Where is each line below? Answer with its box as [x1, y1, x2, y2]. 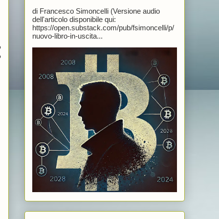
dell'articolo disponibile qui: [32, 15, 116, 23]
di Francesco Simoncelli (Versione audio [32, 6, 160, 15]
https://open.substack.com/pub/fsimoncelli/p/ [32, 23, 174, 32]
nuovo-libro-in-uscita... [32, 31, 103, 40]
